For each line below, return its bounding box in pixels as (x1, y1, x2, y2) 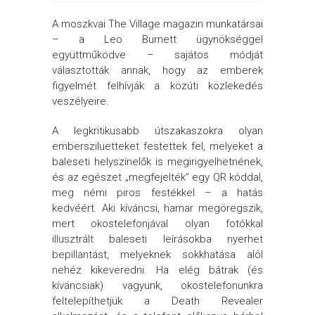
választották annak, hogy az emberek (52, 64, 263, 77)
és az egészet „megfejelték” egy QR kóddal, (52, 171, 263, 184)
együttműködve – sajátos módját (52, 49, 263, 61)
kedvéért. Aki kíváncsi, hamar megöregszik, (52, 202, 263, 214)
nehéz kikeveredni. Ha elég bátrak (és (52, 264, 263, 276)
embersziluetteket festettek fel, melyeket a (52, 140, 263, 153)
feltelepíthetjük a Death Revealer (52, 295, 263, 307)
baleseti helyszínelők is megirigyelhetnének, (52, 155, 263, 168)
